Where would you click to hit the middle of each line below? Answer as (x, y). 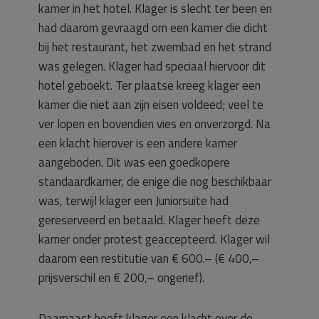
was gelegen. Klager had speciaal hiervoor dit (152, 66)
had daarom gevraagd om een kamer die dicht (153, 27)
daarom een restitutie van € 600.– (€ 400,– (149, 258)
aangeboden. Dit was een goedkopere (134, 162)
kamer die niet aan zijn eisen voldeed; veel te (151, 104)
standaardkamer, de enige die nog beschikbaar (155, 181)
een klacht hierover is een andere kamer (138, 143)
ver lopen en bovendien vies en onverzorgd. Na (155, 124)
